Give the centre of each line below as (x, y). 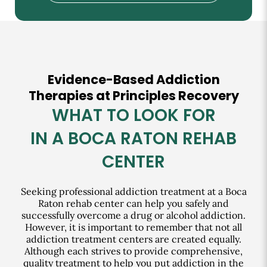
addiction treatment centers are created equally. (133, 239)
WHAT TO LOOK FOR (133, 115)
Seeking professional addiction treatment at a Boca (133, 191)
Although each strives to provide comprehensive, (133, 251)
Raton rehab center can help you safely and (133, 203)
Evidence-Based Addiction (133, 79)
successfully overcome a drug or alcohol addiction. (133, 215)
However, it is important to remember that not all (133, 227)
